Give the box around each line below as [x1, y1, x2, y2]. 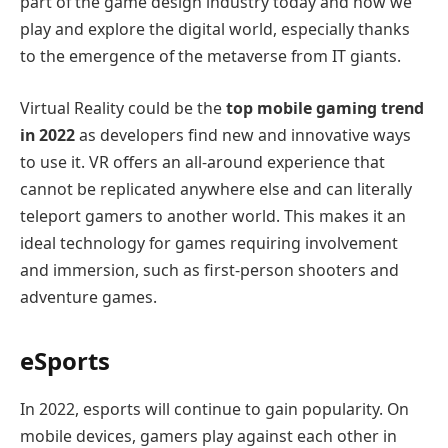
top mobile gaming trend [222, 96, 424, 119]
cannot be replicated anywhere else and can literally [20, 177, 412, 200]
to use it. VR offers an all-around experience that [20, 150, 385, 173]
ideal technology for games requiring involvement [20, 231, 398, 254]
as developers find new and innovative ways [75, 123, 411, 146]
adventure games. [20, 285, 157, 308]
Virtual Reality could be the [20, 96, 222, 119]
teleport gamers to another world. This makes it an [20, 204, 406, 227]
